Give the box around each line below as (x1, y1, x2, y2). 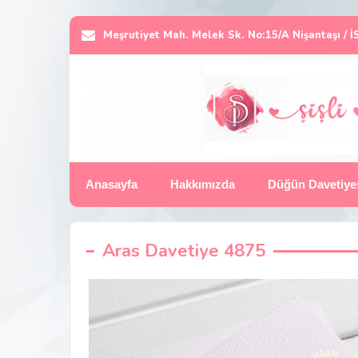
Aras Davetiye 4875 (102, 239, 265, 263)
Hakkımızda (170, 177, 235, 191)
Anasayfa (86, 177, 137, 191)
